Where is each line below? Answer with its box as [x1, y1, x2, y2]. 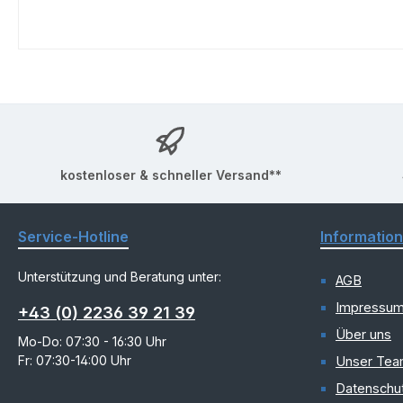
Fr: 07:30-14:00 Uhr [18, 353, 131, 369]
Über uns [336, 327, 391, 344]
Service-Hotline [18, 228, 129, 246]
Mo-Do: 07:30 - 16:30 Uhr [18, 334, 166, 350]
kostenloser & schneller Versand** [60, 166, 282, 183]
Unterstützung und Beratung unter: [18, 269, 221, 285]
